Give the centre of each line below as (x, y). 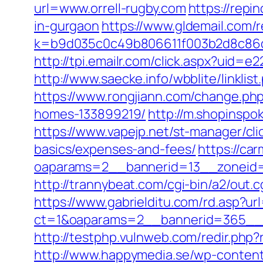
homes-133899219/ (90, 114)
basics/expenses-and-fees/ (115, 149)
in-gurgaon (67, 26)
